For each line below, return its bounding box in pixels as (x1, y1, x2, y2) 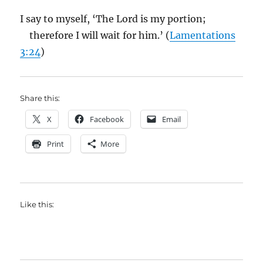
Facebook (90, 114, 124, 125)
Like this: (20, 200, 55, 210)
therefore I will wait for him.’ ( (20, 29, 170, 42)
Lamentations (170, 29, 236, 42)
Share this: (20, 93, 60, 103)
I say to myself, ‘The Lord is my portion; (20, 13, 207, 25)
